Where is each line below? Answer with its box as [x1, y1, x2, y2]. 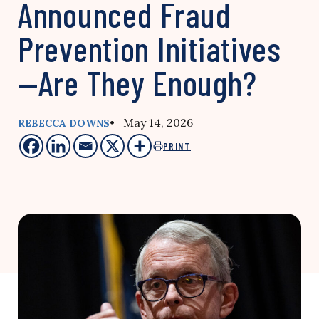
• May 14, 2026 [110, 115, 193, 130]
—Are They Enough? [18, 62, 257, 103]
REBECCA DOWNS [18, 117, 110, 130]
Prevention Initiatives [18, 28, 281, 69]
